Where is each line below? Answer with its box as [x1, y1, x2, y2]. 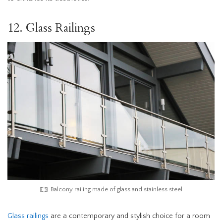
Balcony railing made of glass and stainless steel [51, 186, 182, 193]
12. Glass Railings [7, 19, 95, 36]
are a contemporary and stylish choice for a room [49, 212, 210, 221]
